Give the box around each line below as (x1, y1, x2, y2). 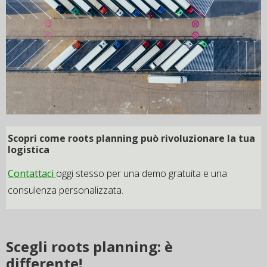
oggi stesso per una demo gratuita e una (56, 167, 227, 181)
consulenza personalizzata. (8, 184, 123, 197)
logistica (8, 143, 49, 157)
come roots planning (37, 132, 141, 145)
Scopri (8, 132, 37, 145)
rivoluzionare (161, 132, 225, 145)
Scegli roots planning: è (6, 236, 173, 256)
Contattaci (8, 167, 54, 181)
